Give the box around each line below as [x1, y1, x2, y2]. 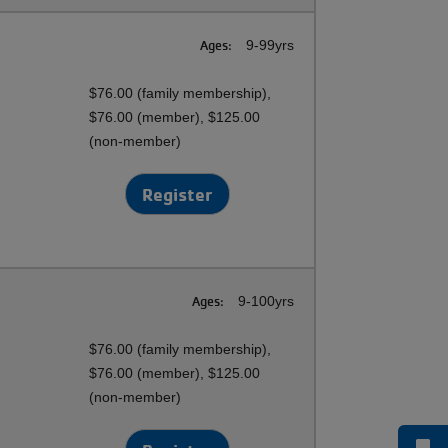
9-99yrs [242, 37, 294, 53]
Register [142, 183, 214, 205]
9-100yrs [234, 293, 294, 309]
